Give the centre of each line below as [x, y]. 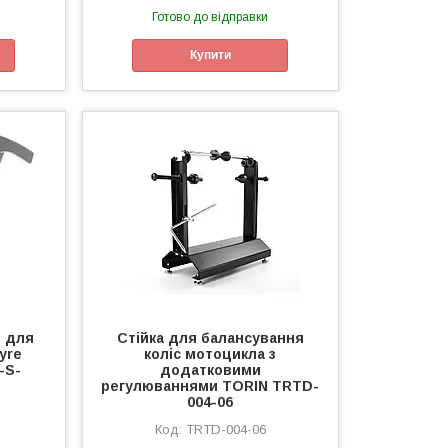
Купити [210, 55]
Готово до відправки [210, 16]
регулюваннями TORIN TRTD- [210, 385]
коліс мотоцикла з [210, 353]
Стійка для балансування [210, 337]
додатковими [210, 369]
